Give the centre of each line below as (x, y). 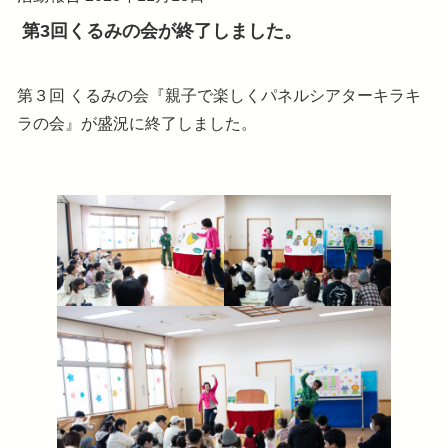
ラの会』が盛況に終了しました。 (136, 123)
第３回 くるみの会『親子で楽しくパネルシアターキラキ (218, 95)
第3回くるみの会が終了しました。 (161, 30)
